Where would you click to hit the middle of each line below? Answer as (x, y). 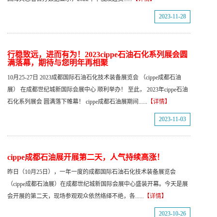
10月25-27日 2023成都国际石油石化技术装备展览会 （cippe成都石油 (94, 77)
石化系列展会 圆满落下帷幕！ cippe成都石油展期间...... (77, 102)
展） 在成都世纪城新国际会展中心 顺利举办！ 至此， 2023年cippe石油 (98, 90)
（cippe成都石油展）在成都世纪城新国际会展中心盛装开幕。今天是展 (98, 184)
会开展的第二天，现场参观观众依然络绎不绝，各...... (76, 196)
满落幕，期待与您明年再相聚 (58, 63)
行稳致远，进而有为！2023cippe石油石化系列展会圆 (97, 54)
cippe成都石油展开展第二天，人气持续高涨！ (86, 157)
